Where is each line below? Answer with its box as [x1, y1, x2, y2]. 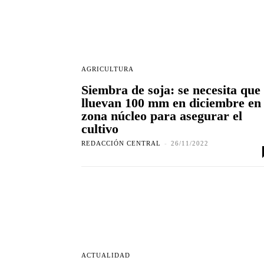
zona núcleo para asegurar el [81, 108, 242, 124]
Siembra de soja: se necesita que [81, 82, 260, 98]
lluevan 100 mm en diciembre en [81, 95, 261, 111]
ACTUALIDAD [81, 252, 130, 259]
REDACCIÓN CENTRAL [81, 140, 161, 147]
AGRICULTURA [81, 65, 134, 73]
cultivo [81, 121, 118, 137]
